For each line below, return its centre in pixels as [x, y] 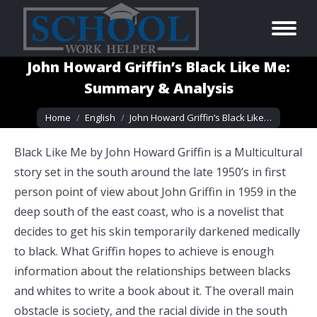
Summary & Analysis [158, 88]
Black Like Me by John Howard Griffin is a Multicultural [158, 152]
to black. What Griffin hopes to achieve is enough [144, 251]
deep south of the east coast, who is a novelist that [149, 212]
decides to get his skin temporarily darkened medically [157, 231]
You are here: [72, 109]
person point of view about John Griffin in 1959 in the [155, 192]
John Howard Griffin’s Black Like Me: [158, 67]
